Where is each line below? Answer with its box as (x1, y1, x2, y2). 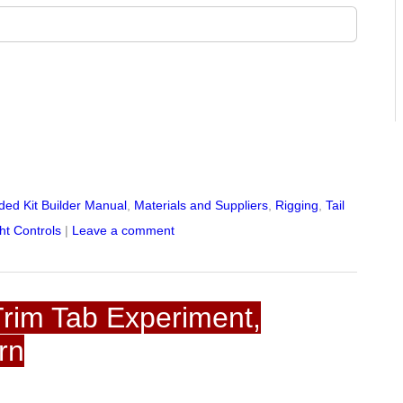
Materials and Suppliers (134, 198, 269, 213)
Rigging (275, 198, 319, 213)
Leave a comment (72, 223, 175, 238)
